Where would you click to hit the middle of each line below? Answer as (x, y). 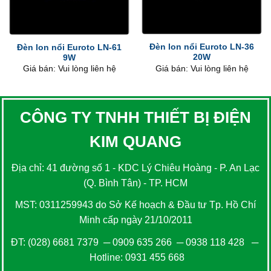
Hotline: (106, 257)
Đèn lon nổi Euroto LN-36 (202, 47)
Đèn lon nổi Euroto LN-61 (69, 48)
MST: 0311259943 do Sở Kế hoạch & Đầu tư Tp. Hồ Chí (135, 205)
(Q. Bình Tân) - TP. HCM (135, 183)
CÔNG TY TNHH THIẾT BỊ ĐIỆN (135, 118)
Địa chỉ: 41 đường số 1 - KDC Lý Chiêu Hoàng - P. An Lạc (135, 168)
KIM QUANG (135, 142)
